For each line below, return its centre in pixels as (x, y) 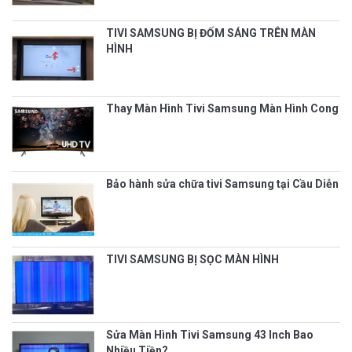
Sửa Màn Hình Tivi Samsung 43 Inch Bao (210, 334)
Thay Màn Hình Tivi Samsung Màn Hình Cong (222, 108)
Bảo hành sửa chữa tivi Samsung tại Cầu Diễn (222, 183)
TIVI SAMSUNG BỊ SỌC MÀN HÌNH (192, 259)
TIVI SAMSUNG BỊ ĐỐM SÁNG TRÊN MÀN (211, 33)
